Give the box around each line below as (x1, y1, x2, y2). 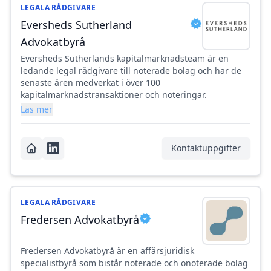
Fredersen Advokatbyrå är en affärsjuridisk (21, 245, 194, 257)
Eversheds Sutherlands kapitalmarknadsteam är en (21, 53, 229, 65)
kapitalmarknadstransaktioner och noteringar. (21, 89, 207, 101)
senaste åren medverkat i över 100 (21, 77, 160, 89)
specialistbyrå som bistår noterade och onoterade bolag (21, 257, 248, 269)
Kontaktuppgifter (171, 142, 241, 154)
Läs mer (21, 103, 53, 116)
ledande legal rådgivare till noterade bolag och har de (21, 65, 241, 77)
